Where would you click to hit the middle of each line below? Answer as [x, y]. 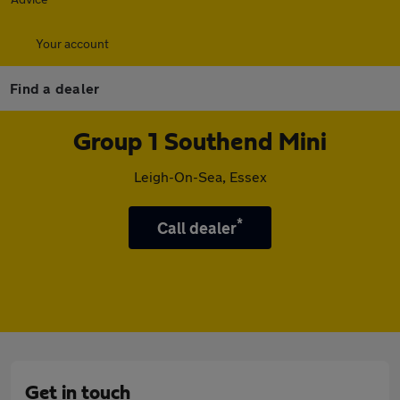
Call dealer [197, 228]
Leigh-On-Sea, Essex [200, 176]
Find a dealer [55, 88]
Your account [72, 43]
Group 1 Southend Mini [200, 143]
